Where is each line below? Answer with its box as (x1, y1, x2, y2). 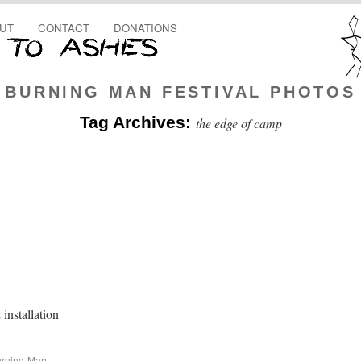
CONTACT (38, 20, 89, 35)
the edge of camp (195, 114, 282, 131)
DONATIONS (114, 20, 177, 35)
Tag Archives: (79, 113, 196, 131)
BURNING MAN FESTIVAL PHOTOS (5, 83, 356, 101)
